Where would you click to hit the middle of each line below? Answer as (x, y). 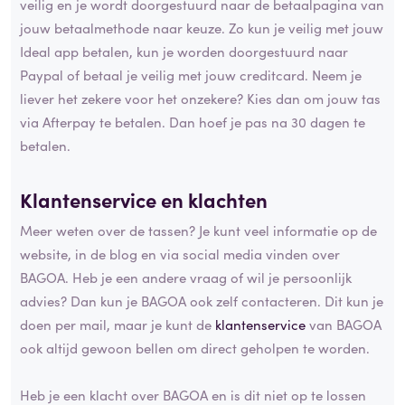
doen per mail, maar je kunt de (118, 324)
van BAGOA (344, 324)
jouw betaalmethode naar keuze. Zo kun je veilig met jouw (202, 28)
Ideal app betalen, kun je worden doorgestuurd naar (184, 52)
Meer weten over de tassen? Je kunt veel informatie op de (198, 230)
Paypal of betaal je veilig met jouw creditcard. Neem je (191, 75)
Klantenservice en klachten (144, 200)
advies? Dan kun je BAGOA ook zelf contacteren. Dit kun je (202, 300)
